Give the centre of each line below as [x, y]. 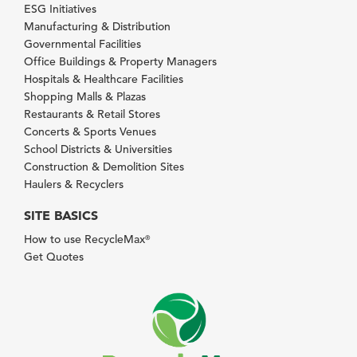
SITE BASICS [61, 215]
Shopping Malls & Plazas [85, 96]
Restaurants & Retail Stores [92, 114]
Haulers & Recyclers [74, 184]
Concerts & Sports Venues [90, 131]
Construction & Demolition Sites [104, 166]
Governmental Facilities [82, 43]
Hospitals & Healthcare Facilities [104, 78]
